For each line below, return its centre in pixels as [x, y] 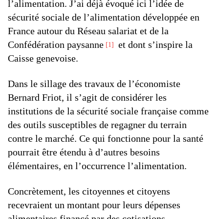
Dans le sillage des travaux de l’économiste [94, 84]
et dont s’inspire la [154, 44]
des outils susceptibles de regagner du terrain [97, 125]
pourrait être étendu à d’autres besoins [84, 152]
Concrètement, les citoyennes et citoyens [89, 191]
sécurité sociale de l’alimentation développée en [104, 17]
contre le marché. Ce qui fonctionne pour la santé [106, 138]
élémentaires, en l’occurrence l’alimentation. [97, 166]
